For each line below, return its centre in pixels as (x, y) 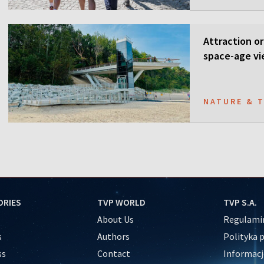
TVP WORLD (121, 202)
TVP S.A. (240, 202)
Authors (113, 236)
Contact (113, 253)
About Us (115, 219)
